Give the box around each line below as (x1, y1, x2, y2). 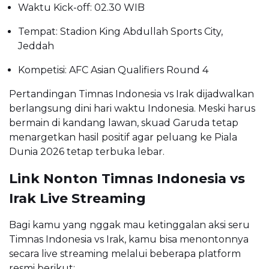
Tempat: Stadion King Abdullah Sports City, (18, 26, 223, 38)
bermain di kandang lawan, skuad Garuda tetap (9, 117, 238, 129)
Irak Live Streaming (9, 190, 146, 207)
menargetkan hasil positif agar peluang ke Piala (9, 131, 237, 144)
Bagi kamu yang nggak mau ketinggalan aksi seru (9, 219, 250, 231)
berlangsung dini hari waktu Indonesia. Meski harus (9, 103, 255, 115)
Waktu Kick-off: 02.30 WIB (18, 2, 145, 14)
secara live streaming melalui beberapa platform (9, 248, 241, 260)
